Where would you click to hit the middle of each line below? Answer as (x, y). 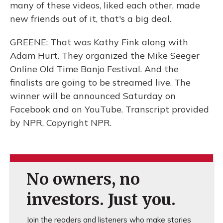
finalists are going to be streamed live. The (100, 82)
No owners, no (83, 179)
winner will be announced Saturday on (93, 96)
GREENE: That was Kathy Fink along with (99, 42)
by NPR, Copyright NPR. (61, 123)
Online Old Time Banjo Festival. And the (94, 69)
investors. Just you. (101, 200)
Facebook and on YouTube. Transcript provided (110, 109)
